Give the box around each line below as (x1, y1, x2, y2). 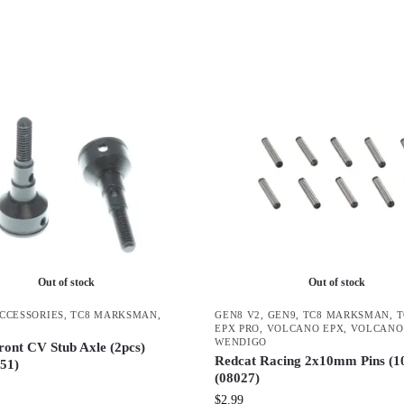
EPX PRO (215, 322, 261, 334)
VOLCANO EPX (266, 322, 344, 334)
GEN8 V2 (215, 308, 262, 320)
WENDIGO (215, 335, 268, 347)
